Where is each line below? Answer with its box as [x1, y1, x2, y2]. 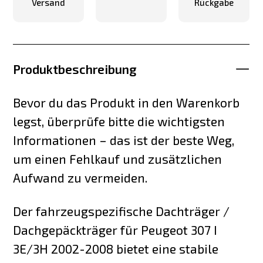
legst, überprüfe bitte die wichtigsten [13, 113, 225, 129]
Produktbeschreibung [13, 62, 137, 76]
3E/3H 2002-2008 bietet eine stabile [13, 241, 219, 256]
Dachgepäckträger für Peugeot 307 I [13, 222, 218, 237]
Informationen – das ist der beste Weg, [13, 132, 235, 147]
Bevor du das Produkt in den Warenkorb [13, 95, 240, 110]
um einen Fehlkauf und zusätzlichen [13, 151, 222, 166]
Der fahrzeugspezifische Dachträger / [13, 203, 230, 218]
